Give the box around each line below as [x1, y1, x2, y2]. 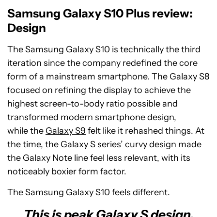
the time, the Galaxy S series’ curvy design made [7, 139, 201, 150]
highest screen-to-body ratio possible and [7, 98, 178, 109]
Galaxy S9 [46, 125, 86, 137]
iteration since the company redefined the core [7, 58, 198, 69]
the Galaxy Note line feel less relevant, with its [7, 153, 190, 164]
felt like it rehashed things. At [86, 125, 204, 137]
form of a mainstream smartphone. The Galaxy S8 [7, 71, 209, 82]
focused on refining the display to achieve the [7, 85, 191, 96]
